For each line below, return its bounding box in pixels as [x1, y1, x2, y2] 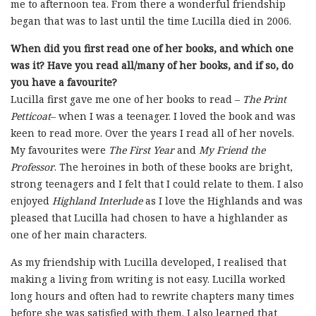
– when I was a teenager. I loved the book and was [51, 109, 296, 123]
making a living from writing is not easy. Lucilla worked [11, 272, 286, 286]
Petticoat [11, 109, 51, 123]
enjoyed [11, 194, 52, 208]
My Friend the [199, 143, 265, 157]
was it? [11, 59, 44, 73]
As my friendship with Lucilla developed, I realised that [11, 255, 286, 269]
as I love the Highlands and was [142, 194, 303, 208]
